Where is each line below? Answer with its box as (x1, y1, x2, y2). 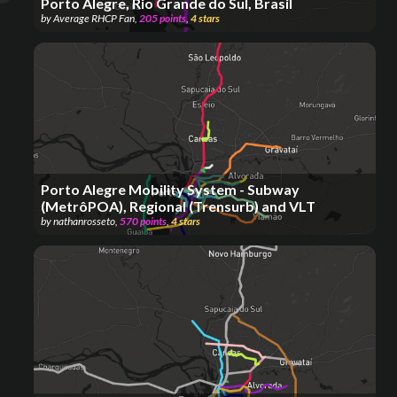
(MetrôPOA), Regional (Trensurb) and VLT (41, 198, 315, 215)
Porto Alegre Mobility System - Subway (41, 181, 300, 198)
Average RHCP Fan (53, 12, 135, 26)
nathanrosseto (53, 214, 115, 229)
